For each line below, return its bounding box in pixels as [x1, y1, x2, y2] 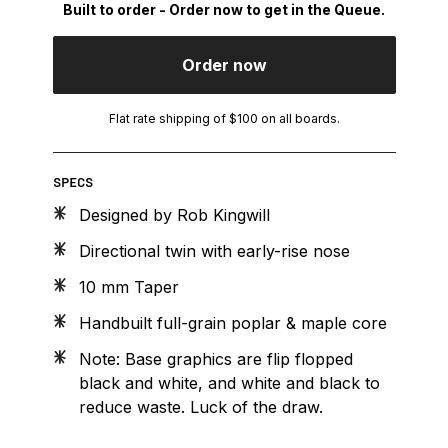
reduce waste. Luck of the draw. [78, 396, 323, 417]
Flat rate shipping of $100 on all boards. [108, 110, 340, 126]
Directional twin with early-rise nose [78, 240, 350, 261]
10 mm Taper [78, 276, 179, 297]
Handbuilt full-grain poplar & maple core [78, 312, 387, 333]
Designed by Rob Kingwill [78, 204, 270, 225]
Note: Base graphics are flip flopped [78, 348, 353, 369]
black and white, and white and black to [78, 372, 380, 393]
